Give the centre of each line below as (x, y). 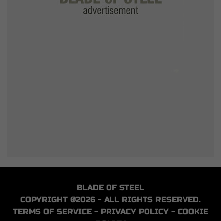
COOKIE (193, 211)
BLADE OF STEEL (110, 188)
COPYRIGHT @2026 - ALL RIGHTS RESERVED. (110, 200)
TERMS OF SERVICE (52, 211)
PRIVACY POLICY (135, 211)
